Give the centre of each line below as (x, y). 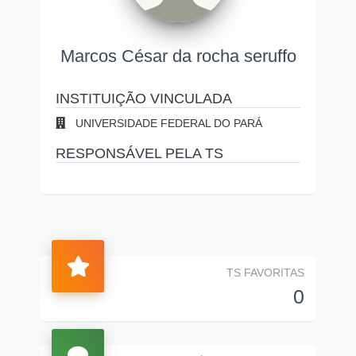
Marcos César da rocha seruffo (178, 56)
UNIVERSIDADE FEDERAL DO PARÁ (167, 123)
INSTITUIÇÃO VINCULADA (144, 99)
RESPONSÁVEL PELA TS (139, 153)
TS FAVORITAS (265, 273)
